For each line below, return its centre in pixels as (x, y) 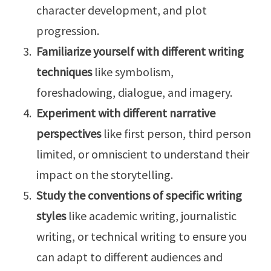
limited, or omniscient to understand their (143, 154)
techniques (64, 72)
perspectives (69, 134)
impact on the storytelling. (105, 175)
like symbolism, (133, 72)
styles (51, 216)
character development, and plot (122, 10)
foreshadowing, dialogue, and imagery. (134, 93)
